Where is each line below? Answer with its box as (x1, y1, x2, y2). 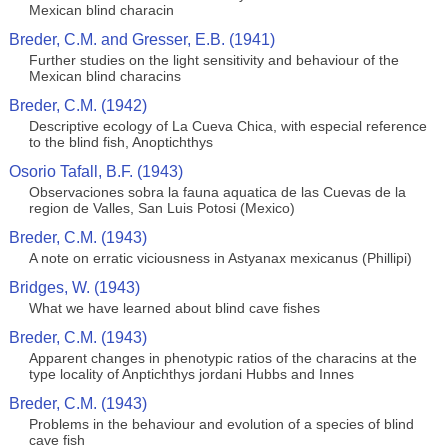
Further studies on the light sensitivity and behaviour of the (28, 52, 399, 68)
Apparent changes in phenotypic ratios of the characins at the (28, 350, 417, 366)
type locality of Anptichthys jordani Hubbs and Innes (28, 366, 354, 382)
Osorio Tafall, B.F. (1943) (8, 163, 183, 180)
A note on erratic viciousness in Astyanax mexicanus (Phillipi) (28, 250, 412, 266)
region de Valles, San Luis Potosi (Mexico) (28, 200, 295, 216)
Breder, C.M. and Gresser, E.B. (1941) (8, 31, 275, 48)
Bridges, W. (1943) (8, 279, 140, 296)
